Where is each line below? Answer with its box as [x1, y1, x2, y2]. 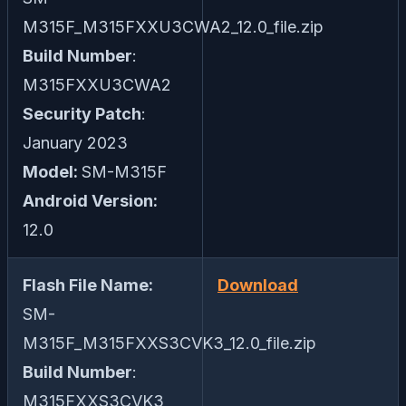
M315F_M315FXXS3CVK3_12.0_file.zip [23, 333, 316, 353]
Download [217, 275, 298, 295]
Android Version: [23, 191, 158, 211]
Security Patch [23, 104, 141, 124]
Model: [23, 162, 82, 182]
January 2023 [23, 133, 128, 153]
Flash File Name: [23, 275, 153, 295]
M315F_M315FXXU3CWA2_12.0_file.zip [23, 17, 324, 37]
